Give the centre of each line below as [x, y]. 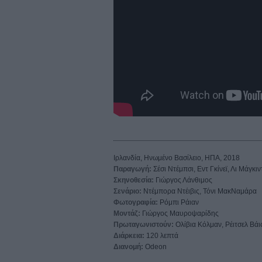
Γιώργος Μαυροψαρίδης [180, 213]
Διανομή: [128, 247]
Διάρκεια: [129, 235]
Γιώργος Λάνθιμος [183, 180]
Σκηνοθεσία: [134, 180]
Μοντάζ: [127, 213]
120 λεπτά [161, 235]
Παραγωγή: [132, 169]
